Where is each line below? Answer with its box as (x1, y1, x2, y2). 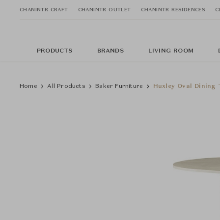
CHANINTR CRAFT (20, 7, 68, 12)
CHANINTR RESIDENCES (140, 7, 206, 12)
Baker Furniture (95, 83, 143, 89)
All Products (47, 83, 85, 89)
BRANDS (97, 48, 124, 54)
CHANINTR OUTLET (78, 7, 131, 12)
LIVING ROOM (148, 48, 194, 54)
